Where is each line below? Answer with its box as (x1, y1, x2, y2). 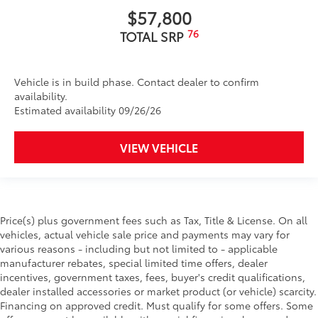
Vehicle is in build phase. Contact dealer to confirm (14, 75, 259, 89)
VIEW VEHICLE (120, 139, 198, 156)
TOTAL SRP (119, 27, 187, 46)
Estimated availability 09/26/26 (14, 103, 161, 118)
